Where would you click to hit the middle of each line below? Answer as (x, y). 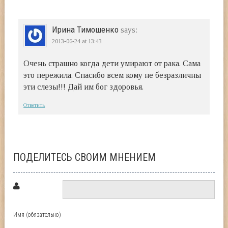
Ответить (34, 105)
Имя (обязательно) (37, 215)
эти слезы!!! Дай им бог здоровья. (84, 87)
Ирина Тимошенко (85, 29)
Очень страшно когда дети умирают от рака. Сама (112, 63)
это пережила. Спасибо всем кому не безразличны (112, 75)
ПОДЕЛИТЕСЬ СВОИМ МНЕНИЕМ (85, 157)
